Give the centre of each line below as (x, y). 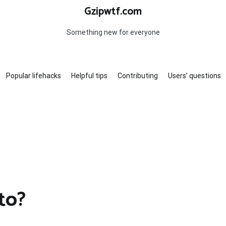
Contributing (137, 76)
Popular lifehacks (33, 76)
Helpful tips (89, 76)
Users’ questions (194, 76)
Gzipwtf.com (113, 12)
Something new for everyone (113, 32)
